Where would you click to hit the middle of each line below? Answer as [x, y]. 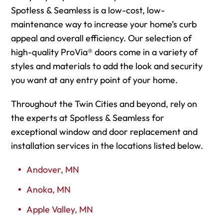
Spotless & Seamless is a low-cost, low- [88, 10]
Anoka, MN [49, 189]
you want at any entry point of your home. [94, 80]
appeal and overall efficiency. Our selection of [101, 38]
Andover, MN [53, 169]
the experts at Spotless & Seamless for [88, 117]
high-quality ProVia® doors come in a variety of [104, 52]
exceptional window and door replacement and [104, 131]
